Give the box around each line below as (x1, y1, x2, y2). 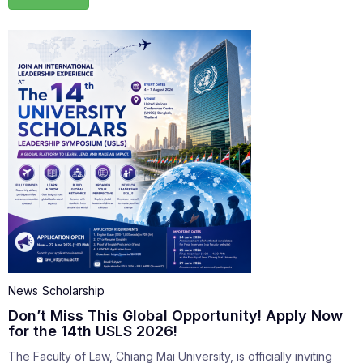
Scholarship (42, 284, 105, 298)
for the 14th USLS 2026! (8, 322, 177, 340)
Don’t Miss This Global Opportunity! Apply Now (8, 307, 343, 325)
